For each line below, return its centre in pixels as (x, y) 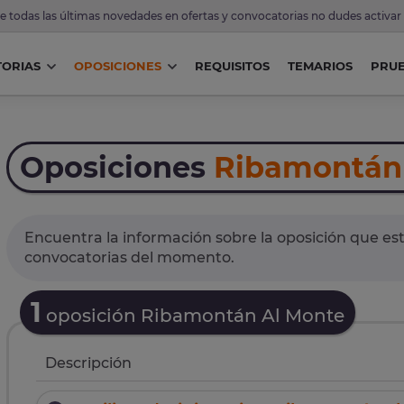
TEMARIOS (320, 66)
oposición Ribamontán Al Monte (193, 316)
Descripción (88, 363)
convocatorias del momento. (129, 258)
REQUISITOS (232, 66)
